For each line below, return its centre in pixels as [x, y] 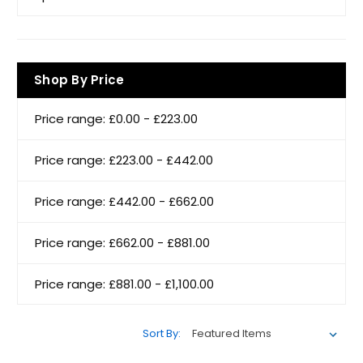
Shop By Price [79, 79]
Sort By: [162, 334]
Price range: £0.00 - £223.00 [116, 118]
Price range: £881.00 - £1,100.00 [124, 284]
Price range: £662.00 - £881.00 [122, 242]
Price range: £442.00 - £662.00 [124, 201]
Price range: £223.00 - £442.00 [124, 160]
